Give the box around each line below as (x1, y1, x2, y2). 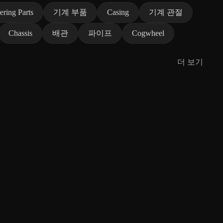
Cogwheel (132, 28, 164, 37)
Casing (107, 7, 129, 16)
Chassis (8, 28, 32, 37)
